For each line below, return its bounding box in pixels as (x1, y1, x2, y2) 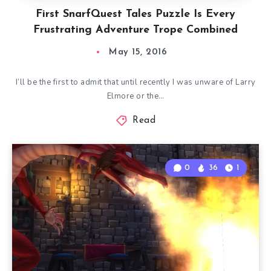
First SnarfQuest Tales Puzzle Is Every (36, 8, 235, 20)
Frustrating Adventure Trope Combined (33, 24, 238, 36)
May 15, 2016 (109, 48, 167, 57)
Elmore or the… (106, 91, 165, 102)
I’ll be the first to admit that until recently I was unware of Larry (15, 77, 256, 88)
